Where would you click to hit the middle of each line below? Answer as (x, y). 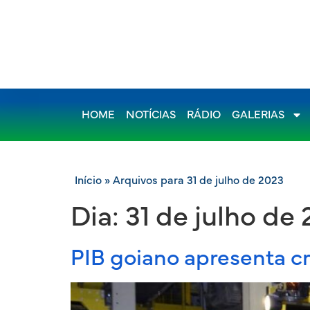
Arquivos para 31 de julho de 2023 (198, 181)
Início (88, 181)
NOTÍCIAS (151, 115)
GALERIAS (258, 115)
